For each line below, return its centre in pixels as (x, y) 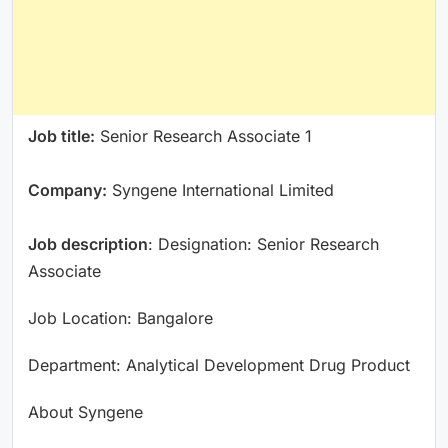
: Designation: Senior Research (263, 243)
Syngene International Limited (220, 189)
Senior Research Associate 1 (203, 135)
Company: (67, 189)
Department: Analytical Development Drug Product (219, 364)
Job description (88, 243)
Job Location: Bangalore (120, 317)
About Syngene (85, 411)
